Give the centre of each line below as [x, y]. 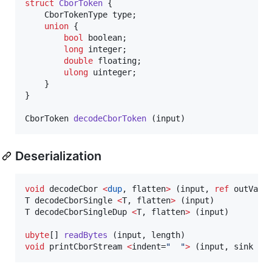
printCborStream [86, 246]
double [78, 60]
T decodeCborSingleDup [78, 212]
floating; [117, 60]
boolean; [105, 37]
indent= [149, 246]
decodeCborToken [110, 118]
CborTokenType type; [35, 14]
